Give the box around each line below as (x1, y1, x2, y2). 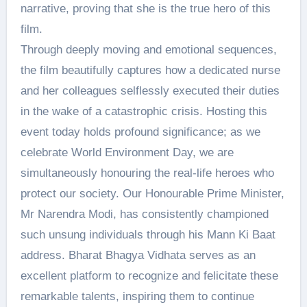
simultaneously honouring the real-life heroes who (20, 166, 274, 180)
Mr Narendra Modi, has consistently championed (20, 207, 269, 221)
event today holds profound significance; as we (20, 125, 260, 138)
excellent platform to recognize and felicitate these (20, 269, 278, 282)
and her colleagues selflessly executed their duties (20, 84, 280, 97)
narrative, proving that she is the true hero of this (20, 1, 271, 15)
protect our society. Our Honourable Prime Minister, (20, 186, 284, 200)
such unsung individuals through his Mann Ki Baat (20, 228, 275, 241)
